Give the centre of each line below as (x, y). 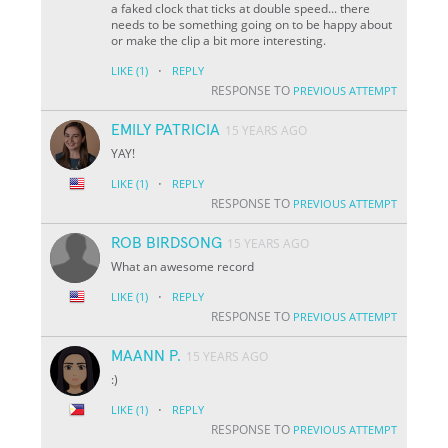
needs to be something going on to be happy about (252, 24)
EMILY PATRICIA (166, 129)
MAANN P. (146, 355)
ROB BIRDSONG (167, 242)
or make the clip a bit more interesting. (219, 40)
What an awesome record (183, 266)
